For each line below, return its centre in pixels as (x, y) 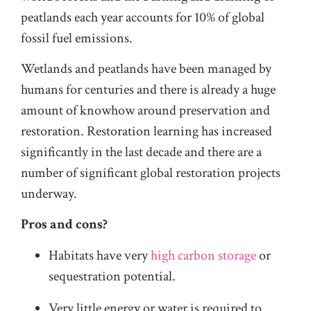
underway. (49, 193)
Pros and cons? (64, 225)
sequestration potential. (112, 276)
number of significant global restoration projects (151, 173)
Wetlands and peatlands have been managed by (146, 68)
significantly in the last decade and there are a (141, 152)
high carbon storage (203, 255)
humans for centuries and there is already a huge (148, 89)
